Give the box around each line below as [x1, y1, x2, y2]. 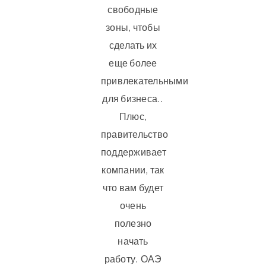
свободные [107, 2, 159, 15]
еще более [109, 56, 157, 69]
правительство [100, 127, 169, 140]
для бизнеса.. [102, 91, 164, 104]
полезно [114, 216, 152, 229]
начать [118, 234, 148, 247]
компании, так [102, 163, 164, 176]
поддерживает [100, 145, 166, 158]
